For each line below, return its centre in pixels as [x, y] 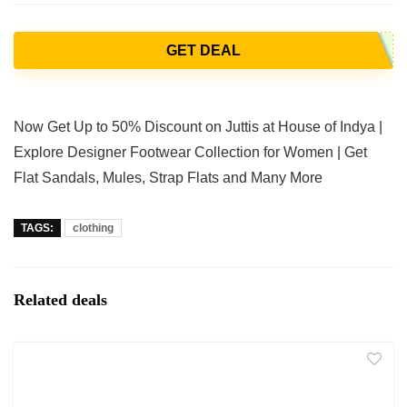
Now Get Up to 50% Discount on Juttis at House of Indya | [198, 126]
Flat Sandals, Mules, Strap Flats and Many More [168, 177]
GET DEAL [203, 50]
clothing [93, 228]
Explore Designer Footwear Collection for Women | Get [190, 152]
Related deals [60, 299]
